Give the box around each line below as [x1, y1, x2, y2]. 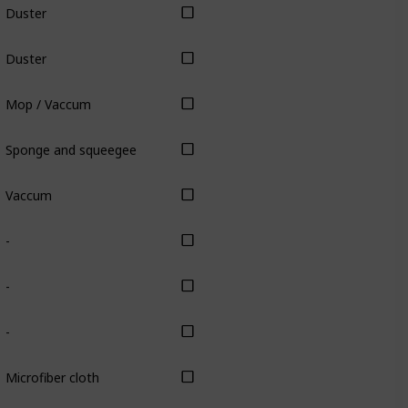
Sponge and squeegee [5, 140, 137, 158]
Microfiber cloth [5, 368, 99, 386]
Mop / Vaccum [5, 95, 91, 113]
